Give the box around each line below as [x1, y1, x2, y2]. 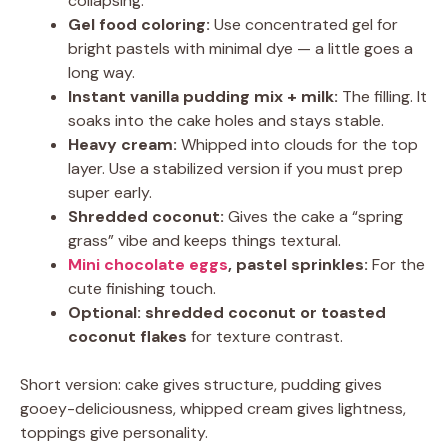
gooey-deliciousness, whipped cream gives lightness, [20, 398, 406, 419]
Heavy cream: [68, 134, 177, 155]
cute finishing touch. [68, 278, 216, 299]
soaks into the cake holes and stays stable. [68, 110, 384, 131]
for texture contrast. [187, 326, 343, 347]
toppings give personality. [20, 422, 208, 443]
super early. [68, 182, 152, 203]
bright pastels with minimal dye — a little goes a [68, 38, 413, 59]
